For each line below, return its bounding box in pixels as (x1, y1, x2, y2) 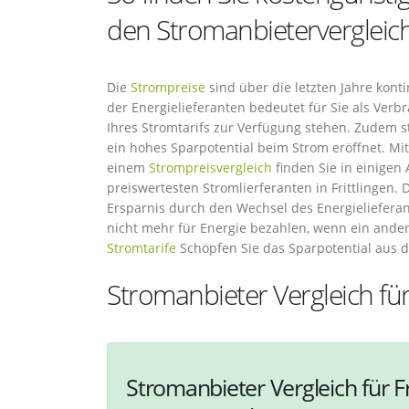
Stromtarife (107, 239, 176, 257)
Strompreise (131, 79, 205, 96)
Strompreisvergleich (149, 159, 272, 176)
